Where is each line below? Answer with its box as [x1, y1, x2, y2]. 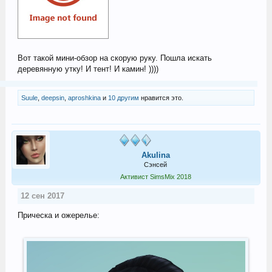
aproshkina [67, 94, 101, 101]
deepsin [41, 94, 64, 101]
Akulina [141, 151, 170, 160]
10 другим [107, 94, 139, 101]
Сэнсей [144, 161, 167, 168]
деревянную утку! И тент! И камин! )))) [17, 64, 158, 73]
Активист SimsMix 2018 [120, 173, 191, 180]
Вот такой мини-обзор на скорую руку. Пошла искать [17, 53, 212, 63]
